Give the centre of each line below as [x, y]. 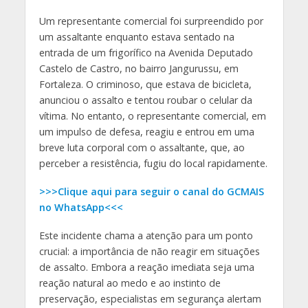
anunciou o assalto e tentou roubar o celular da [145, 100]
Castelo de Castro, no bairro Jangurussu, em [139, 68]
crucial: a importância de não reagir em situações [149, 251]
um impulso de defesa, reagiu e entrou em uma [146, 131]
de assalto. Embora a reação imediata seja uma [146, 267]
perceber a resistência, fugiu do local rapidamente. [153, 163]
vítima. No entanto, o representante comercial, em [152, 115]
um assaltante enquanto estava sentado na [136, 36]
